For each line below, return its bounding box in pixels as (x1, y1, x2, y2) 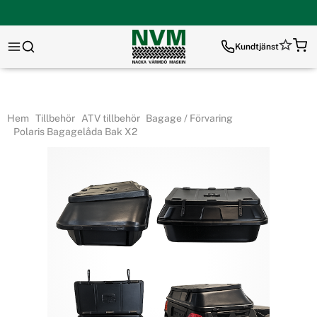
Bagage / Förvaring (144, 113, 234, 124)
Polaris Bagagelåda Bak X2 (11, 126, 137, 137)
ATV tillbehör (79, 113, 140, 124)
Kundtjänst (235, 42, 279, 52)
